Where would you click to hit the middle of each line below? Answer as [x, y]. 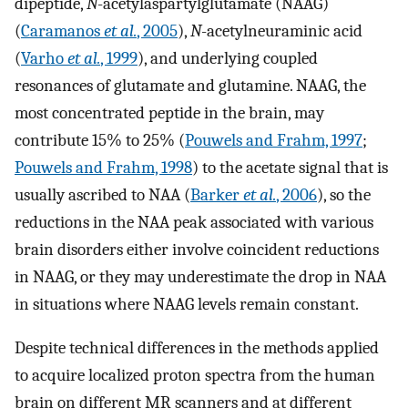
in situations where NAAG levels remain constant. [187, 304]
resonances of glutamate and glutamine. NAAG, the [190, 85]
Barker [217, 194]
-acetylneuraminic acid [282, 31]
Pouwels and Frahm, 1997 [274, 140]
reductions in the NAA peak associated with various [194, 222]
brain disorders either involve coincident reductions [197, 249]
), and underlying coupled [228, 58]
